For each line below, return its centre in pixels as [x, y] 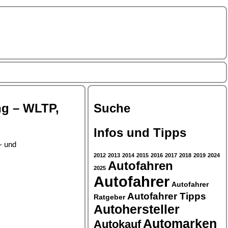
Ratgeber [109, 197]
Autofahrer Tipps [167, 196]
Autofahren [140, 166]
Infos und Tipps [140, 132]
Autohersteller [137, 209]
